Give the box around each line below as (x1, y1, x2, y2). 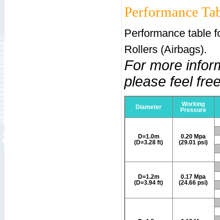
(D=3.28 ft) (134, 139, 163, 146)
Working (182, 101, 205, 108)
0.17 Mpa (181, 173, 206, 180)
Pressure (180, 107, 206, 113)
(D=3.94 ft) (134, 179, 163, 186)
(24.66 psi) (179, 179, 208, 186)
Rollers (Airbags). (124, 43, 207, 55)
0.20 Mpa (181, 133, 206, 140)
